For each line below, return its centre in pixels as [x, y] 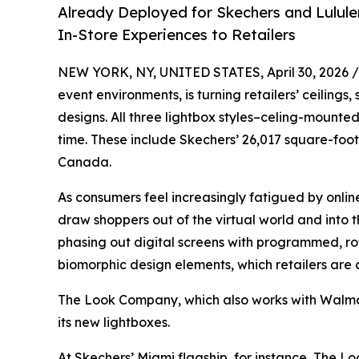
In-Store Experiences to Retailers [177, 35]
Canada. [85, 162]
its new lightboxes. [114, 323]
